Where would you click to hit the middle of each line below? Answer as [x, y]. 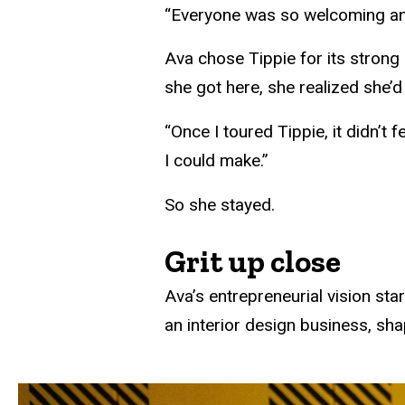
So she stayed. [222, 204]
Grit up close [253, 261]
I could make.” [217, 161]
